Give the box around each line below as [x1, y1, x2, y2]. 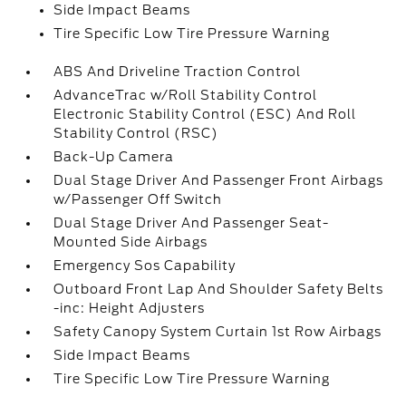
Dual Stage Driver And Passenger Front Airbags [53, 173, 384, 188]
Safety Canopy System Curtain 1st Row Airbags [53, 324, 382, 339]
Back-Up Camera [53, 150, 175, 164]
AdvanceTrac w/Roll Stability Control [53, 88, 318, 102]
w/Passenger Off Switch [53, 192, 223, 207]
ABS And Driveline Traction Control [53, 64, 302, 79]
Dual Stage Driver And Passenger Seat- [53, 216, 330, 230]
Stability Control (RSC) [53, 126, 219, 140]
